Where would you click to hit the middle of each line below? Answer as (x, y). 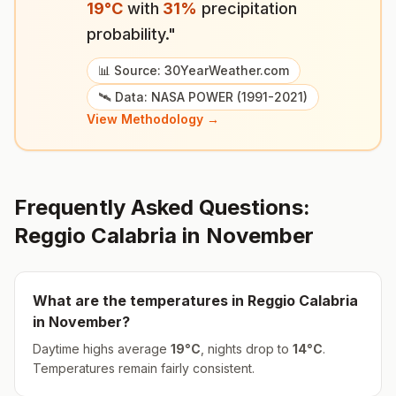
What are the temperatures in (140, 301)
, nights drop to (247, 349)
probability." (131, 34)
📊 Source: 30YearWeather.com (194, 70)
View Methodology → (153, 119)
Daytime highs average (102, 349)
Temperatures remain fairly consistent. (144, 368)
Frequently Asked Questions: (162, 207)
